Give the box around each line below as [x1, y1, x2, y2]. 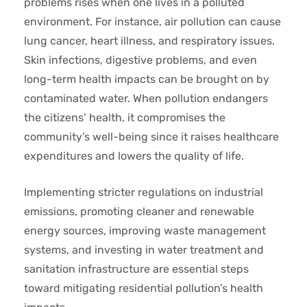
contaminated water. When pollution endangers [24, 92, 268, 105]
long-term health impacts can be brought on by [24, 73, 269, 86]
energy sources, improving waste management [24, 224, 266, 237]
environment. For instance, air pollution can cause [24, 15, 281, 28]
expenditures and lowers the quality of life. [24, 149, 244, 162]
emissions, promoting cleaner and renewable [24, 205, 254, 218]
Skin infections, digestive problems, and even [24, 53, 257, 66]
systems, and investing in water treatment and [24, 243, 264, 256]
